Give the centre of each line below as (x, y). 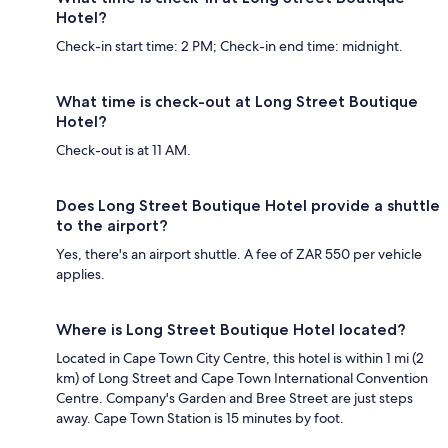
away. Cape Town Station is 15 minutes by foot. (200, 417)
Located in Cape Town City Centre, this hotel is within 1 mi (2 (240, 357)
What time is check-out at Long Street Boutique (237, 101)
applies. (80, 273)
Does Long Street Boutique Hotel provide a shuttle (248, 205)
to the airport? (112, 225)
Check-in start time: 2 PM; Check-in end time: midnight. (229, 45)
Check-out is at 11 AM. (123, 149)
